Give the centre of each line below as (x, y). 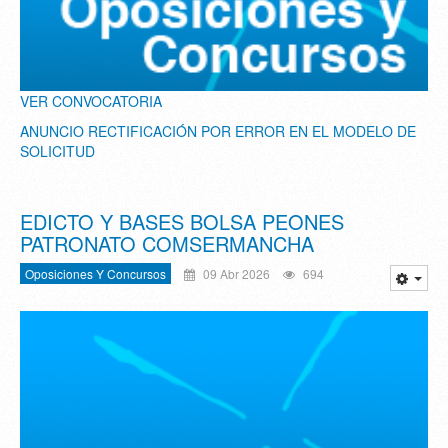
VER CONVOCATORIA (91, 100)
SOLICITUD (57, 150)
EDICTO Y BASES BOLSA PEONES (182, 221)
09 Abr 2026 (235, 273)
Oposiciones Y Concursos (95, 273)
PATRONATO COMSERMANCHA (167, 243)
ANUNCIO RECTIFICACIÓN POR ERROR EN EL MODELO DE (218, 130)
